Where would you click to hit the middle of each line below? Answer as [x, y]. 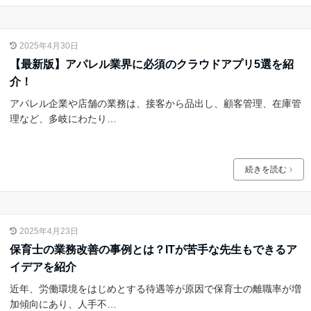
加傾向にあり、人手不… [63, 304]
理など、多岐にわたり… [63, 118]
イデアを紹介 [43, 267]
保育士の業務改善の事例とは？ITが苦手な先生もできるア [153, 249]
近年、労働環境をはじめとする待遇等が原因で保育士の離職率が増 [155, 288]
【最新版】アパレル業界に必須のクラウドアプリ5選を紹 [151, 64]
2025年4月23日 [49, 231]
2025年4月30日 [49, 45]
